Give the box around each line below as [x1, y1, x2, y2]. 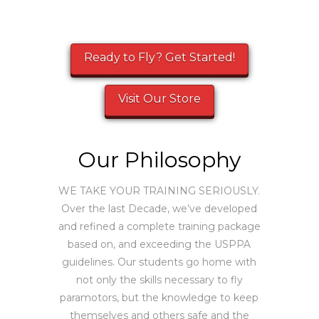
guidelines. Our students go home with [62, 256, 257, 269]
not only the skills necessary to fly [75, 273, 243, 287]
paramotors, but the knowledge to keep [60, 291, 259, 305]
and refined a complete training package [58, 220, 261, 234]
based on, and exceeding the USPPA [68, 238, 251, 251]
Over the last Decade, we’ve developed [61, 202, 258, 216]
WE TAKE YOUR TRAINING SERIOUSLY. [58, 184, 261, 198]
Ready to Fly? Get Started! [83, 51, 235, 64]
